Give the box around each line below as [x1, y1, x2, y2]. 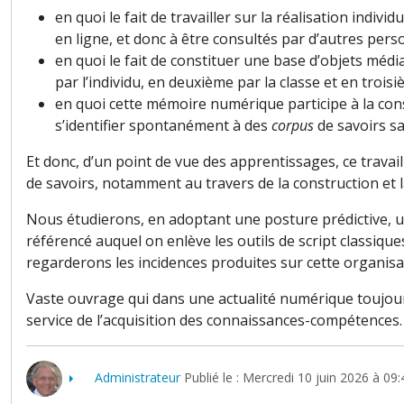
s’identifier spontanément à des [55, 115, 271, 136]
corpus [271, 115, 314, 136]
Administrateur [94, 369, 180, 387]
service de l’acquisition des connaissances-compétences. [26, 310, 402, 331]
